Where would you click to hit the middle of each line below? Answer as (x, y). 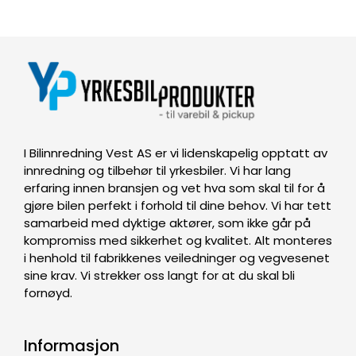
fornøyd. (48, 292)
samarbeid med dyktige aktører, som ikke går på (167, 222)
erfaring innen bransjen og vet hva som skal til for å (174, 188)
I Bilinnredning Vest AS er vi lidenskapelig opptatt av (176, 153)
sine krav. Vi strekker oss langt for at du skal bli (159, 275)
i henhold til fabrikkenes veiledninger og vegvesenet (177, 257)
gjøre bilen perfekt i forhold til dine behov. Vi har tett (178, 205)
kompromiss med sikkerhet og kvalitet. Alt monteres (178, 240)
